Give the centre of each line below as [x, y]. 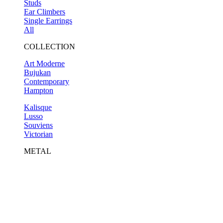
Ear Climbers [45, 12]
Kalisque [38, 108]
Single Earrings [48, 21]
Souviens [38, 125]
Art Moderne [44, 64]
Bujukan [37, 73]
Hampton [39, 91]
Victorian [38, 134]
